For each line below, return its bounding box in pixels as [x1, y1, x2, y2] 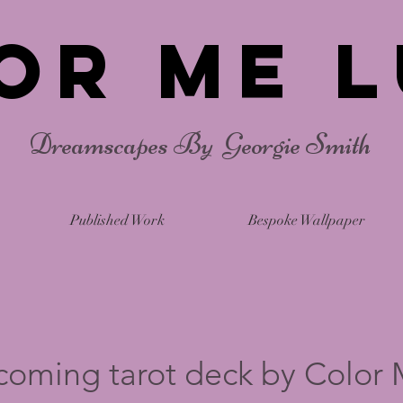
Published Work [69, 211, 165, 229]
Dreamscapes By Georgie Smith [28, 126, 375, 162]
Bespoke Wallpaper [247, 211, 365, 229]
